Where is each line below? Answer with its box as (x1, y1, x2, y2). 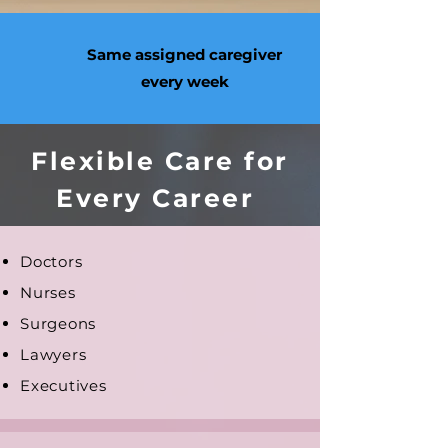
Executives (20, 376, 107, 395)
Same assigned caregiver (87, 45, 282, 64)
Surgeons (20, 314, 96, 333)
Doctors (20, 252, 83, 271)
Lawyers (20, 345, 87, 364)
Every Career (56, 183, 264, 213)
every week (140, 72, 229, 91)
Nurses (20, 283, 76, 302)
